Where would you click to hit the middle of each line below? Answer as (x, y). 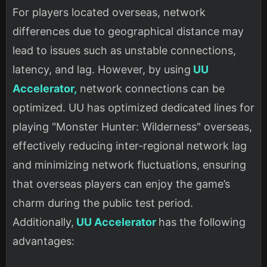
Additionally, (43, 222)
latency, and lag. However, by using (102, 70)
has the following (202, 222)
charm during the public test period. (103, 203)
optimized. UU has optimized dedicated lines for (133, 108)
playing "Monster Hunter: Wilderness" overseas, (132, 127)
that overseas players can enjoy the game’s (121, 184)
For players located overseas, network (109, 13)
